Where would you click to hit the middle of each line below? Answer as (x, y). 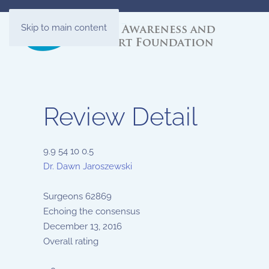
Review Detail (120, 117)
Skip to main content (64, 28)
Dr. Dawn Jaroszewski (88, 166)
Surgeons (63, 196)
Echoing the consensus (92, 211)
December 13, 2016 (83, 226)
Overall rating (71, 241)
